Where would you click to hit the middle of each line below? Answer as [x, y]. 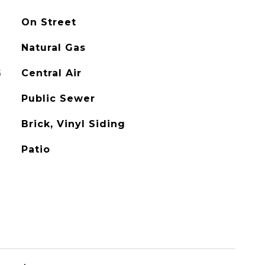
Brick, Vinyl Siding [73, 124]
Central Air [51, 73]
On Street [49, 22]
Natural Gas [53, 48]
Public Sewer [58, 98]
